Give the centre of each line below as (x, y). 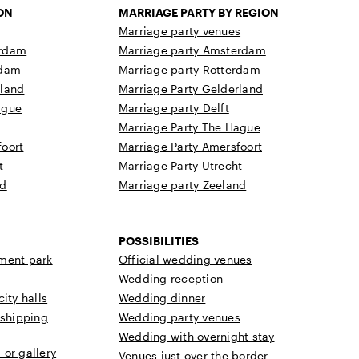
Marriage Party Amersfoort (190, 147)
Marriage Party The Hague (190, 127)
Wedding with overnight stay (197, 337)
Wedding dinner (162, 298)
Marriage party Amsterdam (192, 50)
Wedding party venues (179, 317)
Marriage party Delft (174, 108)
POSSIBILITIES (159, 241)
